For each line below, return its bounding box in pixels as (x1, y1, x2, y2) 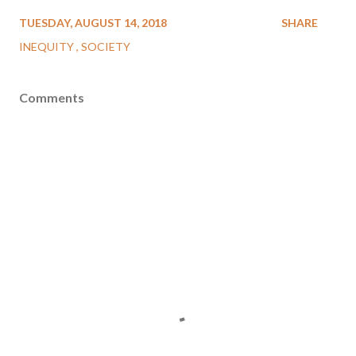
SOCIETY (81, 40, 130, 53)
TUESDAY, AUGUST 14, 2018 (19, 16, 167, 29)
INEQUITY (19, 40, 76, 53)
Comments (19, 90, 84, 105)
